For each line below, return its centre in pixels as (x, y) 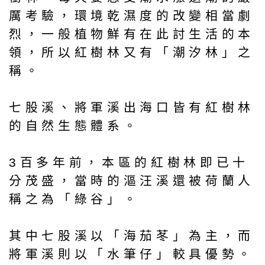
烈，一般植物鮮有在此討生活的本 (132, 34)
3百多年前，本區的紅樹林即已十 (129, 162)
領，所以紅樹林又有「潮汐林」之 (132, 52)
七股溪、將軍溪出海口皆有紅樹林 (132, 107)
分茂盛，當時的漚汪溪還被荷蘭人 (132, 180)
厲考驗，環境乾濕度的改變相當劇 (132, 15)
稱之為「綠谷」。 (75, 199)
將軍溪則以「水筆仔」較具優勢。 (132, 254)
